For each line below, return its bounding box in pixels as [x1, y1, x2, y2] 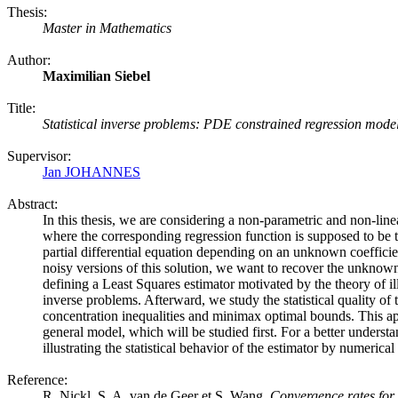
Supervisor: [7, 148, 71, 163]
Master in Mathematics [43, 20, 171, 36]
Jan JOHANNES [43, 164, 140, 179]
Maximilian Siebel [43, 68, 150, 84]
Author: [7, 52, 51, 68]
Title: [7, 100, 36, 115]
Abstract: [7, 196, 58, 211]
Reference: [7, 372, 68, 387]
